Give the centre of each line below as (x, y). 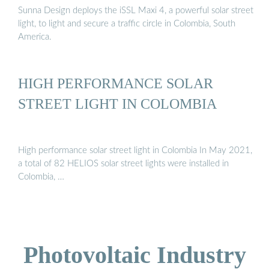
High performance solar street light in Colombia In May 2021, (135, 150)
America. (35, 37)
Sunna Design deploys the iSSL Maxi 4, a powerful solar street (136, 11)
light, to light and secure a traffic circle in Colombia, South (127, 24)
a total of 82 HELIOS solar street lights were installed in (123, 163)
